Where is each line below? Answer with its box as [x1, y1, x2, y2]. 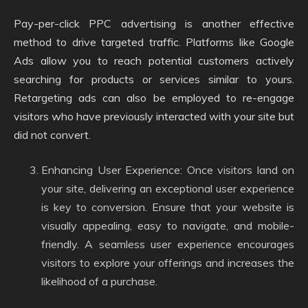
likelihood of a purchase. [41, 274, 157, 288]
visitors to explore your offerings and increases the [41, 256, 294, 269]
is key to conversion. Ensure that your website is [41, 200, 294, 214]
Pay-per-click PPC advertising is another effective [14, 16, 294, 30]
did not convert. [14, 128, 91, 142]
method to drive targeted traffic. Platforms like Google [14, 35, 294, 49]
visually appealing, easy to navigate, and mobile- [41, 219, 294, 232]
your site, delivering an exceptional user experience [41, 181, 294, 195]
